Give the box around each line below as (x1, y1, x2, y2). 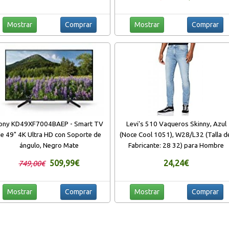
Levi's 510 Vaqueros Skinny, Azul (126, 120, 226, 128)
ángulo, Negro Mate (19, 141, 79, 149)
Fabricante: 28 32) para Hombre (128, 141, 224, 149)
